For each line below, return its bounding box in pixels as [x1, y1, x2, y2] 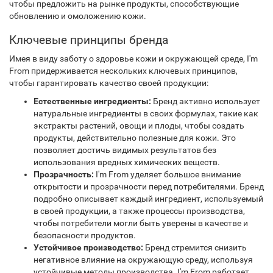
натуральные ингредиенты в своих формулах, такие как [34, 108, 258, 118]
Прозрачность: [34, 169, 94, 179]
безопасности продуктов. [34, 230, 136, 240]
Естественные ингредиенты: [34, 96, 151, 106]
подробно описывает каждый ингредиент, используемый [34, 194, 263, 204]
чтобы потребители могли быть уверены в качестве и [34, 218, 248, 228]
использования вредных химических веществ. [34, 157, 220, 167]
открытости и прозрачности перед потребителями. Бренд [34, 182, 264, 191]
